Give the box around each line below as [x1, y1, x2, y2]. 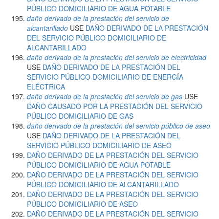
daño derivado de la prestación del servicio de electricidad [27, 52, 206, 62]
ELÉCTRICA [27, 82, 65, 91]
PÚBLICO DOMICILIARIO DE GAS [27, 111, 133, 121]
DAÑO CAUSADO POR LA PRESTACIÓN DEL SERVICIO [27, 101, 202, 111]
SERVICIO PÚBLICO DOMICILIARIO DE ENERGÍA [27, 72, 183, 82]
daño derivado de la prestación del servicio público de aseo [27, 121, 210, 131]
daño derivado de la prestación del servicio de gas [27, 91, 182, 101]
